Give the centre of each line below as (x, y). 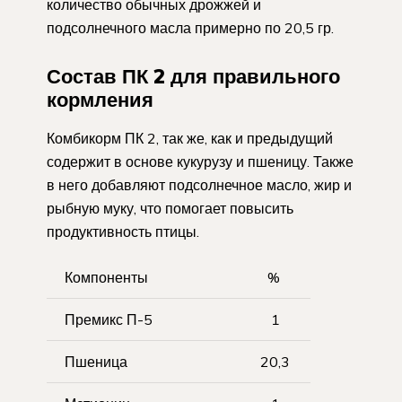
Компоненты (106, 278)
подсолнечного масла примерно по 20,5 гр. (190, 27)
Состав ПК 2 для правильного (193, 77)
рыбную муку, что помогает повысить (170, 209)
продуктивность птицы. (123, 232)
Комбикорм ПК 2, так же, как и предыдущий (190, 139)
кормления (100, 100)
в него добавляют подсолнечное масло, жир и (199, 185)
